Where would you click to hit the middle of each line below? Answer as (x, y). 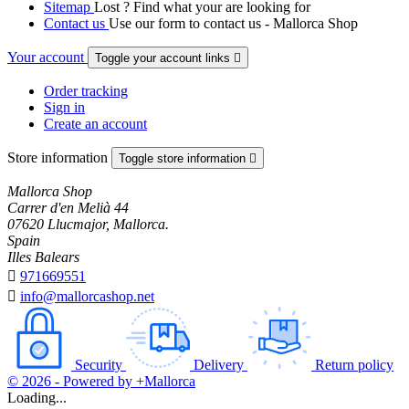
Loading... (37, 397)
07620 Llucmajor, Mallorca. (88, 224)
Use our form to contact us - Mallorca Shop (233, 23)
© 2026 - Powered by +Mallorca (101, 381)
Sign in (64, 107)
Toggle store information (184, 158)
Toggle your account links (164, 58)
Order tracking (86, 90)
